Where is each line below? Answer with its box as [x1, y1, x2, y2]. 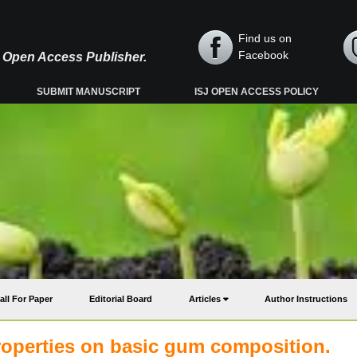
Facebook [238, 49, 288, 61]
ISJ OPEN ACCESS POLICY [194, 86, 320, 97]
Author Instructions [265, 294, 347, 304]
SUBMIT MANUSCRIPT [37, 86, 141, 97]
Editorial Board [89, 294, 152, 304]
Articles [189, 294, 223, 304]
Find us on [238, 32, 292, 45]
